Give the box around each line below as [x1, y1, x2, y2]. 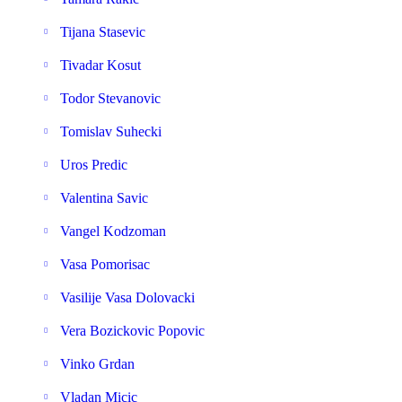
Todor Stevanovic [60, 91, 161, 106]
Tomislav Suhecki [60, 124, 162, 139]
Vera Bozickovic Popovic [60, 323, 205, 338]
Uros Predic [60, 157, 127, 172]
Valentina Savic [60, 190, 148, 205]
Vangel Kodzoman [60, 223, 166, 239]
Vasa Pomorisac [60, 257, 150, 272]
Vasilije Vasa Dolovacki [60, 290, 195, 305]
